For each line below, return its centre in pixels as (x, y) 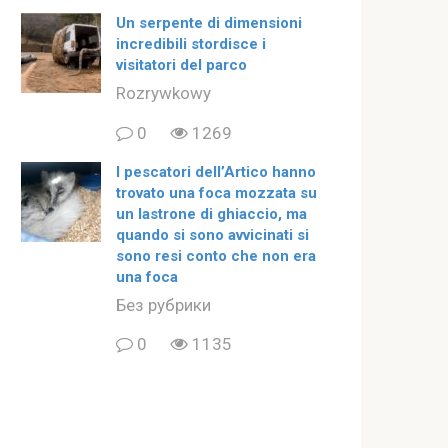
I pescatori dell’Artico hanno (216, 171)
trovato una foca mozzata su (216, 192)
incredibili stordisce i (191, 44)
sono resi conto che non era (216, 255)
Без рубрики (163, 304)
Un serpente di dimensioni (209, 23)
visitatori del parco (181, 65)
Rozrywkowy (163, 93)
